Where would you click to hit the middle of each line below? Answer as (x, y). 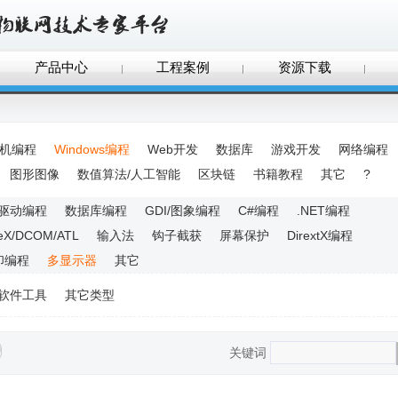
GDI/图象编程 (183, 211)
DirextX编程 (320, 235)
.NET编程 (323, 211)
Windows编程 (92, 149)
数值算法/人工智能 (129, 174)
